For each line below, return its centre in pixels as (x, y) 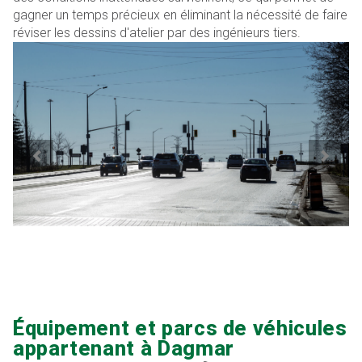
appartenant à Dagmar (124, 348)
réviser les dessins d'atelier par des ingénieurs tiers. (157, 33)
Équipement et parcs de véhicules (180, 328)
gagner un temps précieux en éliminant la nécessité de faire (180, 15)
